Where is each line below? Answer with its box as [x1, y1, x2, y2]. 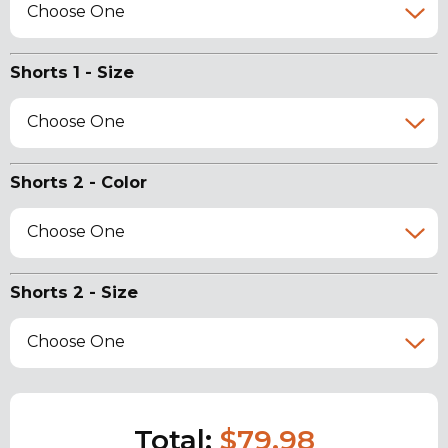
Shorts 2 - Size [10, 282, 138, 303]
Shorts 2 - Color [10, 172, 147, 193]
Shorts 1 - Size [10, 62, 134, 83]
